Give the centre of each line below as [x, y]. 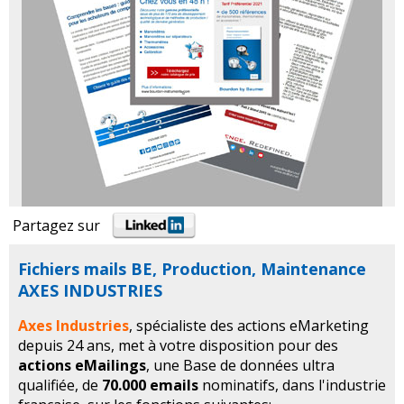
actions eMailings [82, 366]
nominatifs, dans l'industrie [294, 386]
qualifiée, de [60, 386]
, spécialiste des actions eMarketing [249, 326]
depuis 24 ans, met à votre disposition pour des [178, 346]
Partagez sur [62, 226]
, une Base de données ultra [240, 366]
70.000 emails [152, 386]
